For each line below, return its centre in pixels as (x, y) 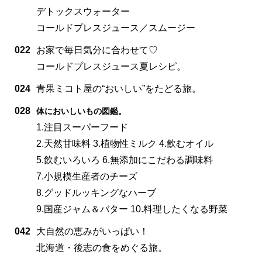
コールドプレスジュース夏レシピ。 (111, 66)
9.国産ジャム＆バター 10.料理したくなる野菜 (132, 209)
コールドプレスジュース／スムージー (116, 27)
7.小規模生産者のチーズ (87, 176)
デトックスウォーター (83, 11)
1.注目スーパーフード (82, 127)
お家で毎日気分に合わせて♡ (97, 50)
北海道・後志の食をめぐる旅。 (102, 247)
